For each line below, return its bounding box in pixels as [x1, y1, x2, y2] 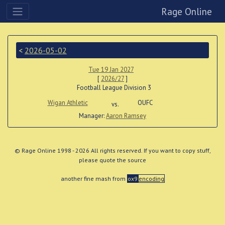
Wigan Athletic [47, 98, 88, 107]
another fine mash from [60, 174, 127, 182]
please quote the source [79, 156, 146, 164]
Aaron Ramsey [106, 111, 146, 120]
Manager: [79, 111, 106, 120]
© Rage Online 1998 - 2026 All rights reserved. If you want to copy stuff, [14, 146, 211, 154]
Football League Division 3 [74, 83, 151, 92]
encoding [138, 174, 164, 182]
